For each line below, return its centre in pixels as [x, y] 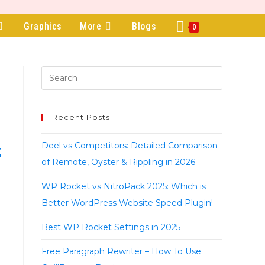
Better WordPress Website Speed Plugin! [127, 203]
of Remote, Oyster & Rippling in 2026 [118, 162]
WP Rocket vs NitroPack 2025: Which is [124, 187]
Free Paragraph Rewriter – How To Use [121, 252]
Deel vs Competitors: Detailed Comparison [130, 146]
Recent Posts [81, 117]
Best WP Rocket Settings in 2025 [111, 227]
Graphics [43, 27]
